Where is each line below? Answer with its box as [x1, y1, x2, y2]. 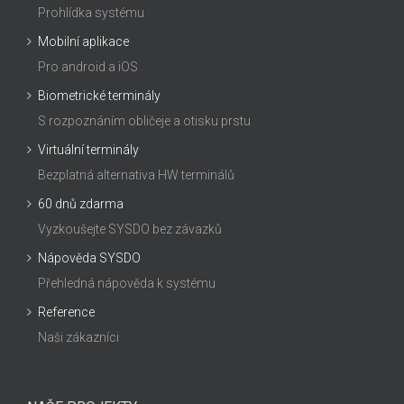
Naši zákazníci [38, 330, 119, 345]
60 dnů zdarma [38, 197, 124, 212]
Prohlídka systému [38, 5, 144, 21]
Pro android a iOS [38, 60, 138, 75]
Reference [38, 305, 95, 320]
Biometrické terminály [38, 88, 161, 104]
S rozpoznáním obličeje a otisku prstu [38, 114, 251, 129]
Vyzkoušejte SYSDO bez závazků [38, 222, 222, 237]
